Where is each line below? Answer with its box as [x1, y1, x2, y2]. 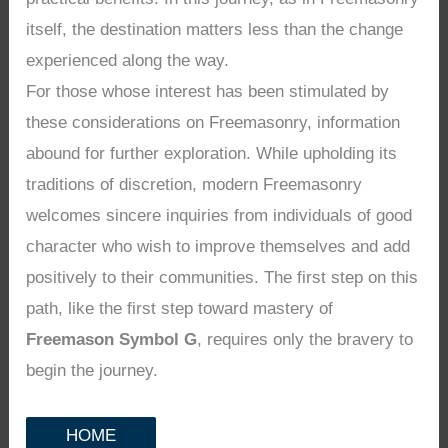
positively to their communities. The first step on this [26, 268, 419, 288]
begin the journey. [26, 361, 159, 381]
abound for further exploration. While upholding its [26, 144, 398, 164]
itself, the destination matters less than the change [26, 20, 404, 40]
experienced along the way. [26, 51, 230, 71]
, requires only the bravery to [197, 330, 414, 350]
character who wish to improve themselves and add [26, 237, 411, 257]
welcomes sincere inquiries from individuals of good [26, 206, 413, 226]
